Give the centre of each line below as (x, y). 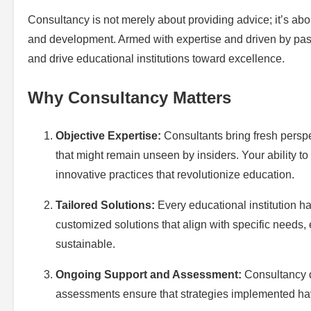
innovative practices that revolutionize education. (175, 174)
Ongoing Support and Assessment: (149, 274)
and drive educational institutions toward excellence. (156, 58)
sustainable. (85, 244)
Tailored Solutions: (105, 205)
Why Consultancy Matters (129, 97)
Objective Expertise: (108, 135)
